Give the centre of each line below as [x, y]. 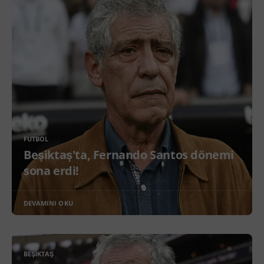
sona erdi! [51, 171]
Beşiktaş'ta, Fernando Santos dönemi [129, 155]
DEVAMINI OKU [48, 203]
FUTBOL [36, 139]
